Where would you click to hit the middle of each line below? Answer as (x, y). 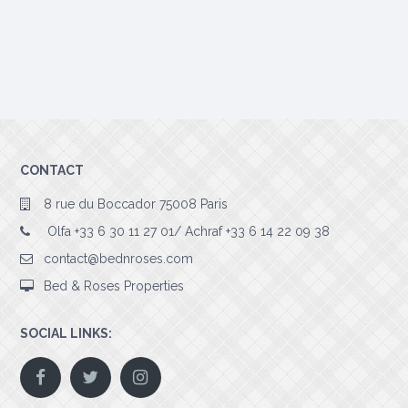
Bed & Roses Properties (114, 286)
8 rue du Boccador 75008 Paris (136, 204)
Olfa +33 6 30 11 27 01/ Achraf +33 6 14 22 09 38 (187, 232)
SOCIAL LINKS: (66, 334)
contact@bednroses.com (118, 259)
